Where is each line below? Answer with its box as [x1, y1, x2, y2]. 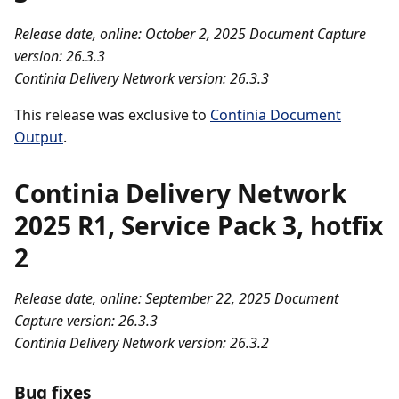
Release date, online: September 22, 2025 [14, 289, 271, 308]
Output [14, 127, 63, 147]
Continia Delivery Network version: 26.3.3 [14, 69, 269, 88]
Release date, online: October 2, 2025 [14, 24, 246, 44]
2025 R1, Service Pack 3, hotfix [14, 208, 383, 242]
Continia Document [210, 105, 341, 125]
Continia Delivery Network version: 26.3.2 [14, 333, 269, 353]
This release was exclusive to [14, 105, 210, 125]
